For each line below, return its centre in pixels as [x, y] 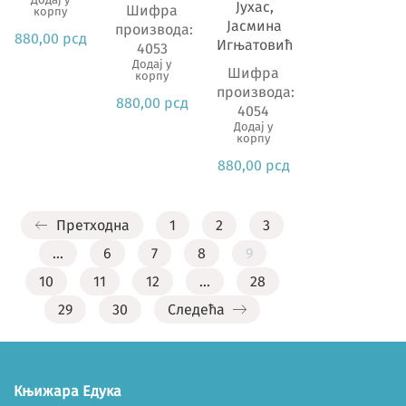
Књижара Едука [68, 391]
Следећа [198, 310]
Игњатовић [254, 45]
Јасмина [255, 26]
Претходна [91, 226]
